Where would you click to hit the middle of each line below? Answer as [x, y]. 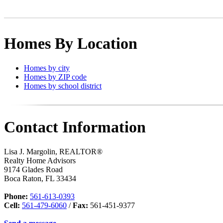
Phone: [16, 196]
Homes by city [47, 68]
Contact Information [75, 127]
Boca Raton [23, 178]
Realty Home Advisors [40, 160]
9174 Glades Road [33, 169]
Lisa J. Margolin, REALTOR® [53, 151]
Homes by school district [63, 86]
